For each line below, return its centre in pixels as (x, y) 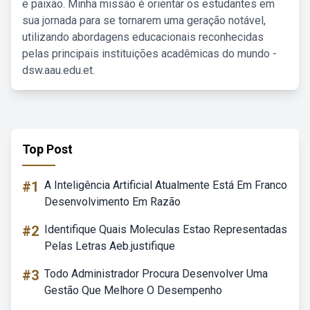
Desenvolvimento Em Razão (112, 202)
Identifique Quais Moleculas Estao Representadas (166, 229)
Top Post (47, 149)
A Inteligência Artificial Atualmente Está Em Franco (166, 185)
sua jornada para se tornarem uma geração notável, (144, 20)
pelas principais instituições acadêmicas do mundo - (149, 54)
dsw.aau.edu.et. (58, 70)
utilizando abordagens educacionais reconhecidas (143, 37)
